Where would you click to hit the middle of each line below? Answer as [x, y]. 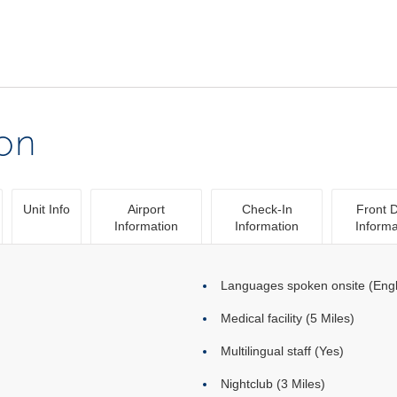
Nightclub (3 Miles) [273, 384]
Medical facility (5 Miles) [288, 318]
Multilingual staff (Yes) [282, 351]
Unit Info [47, 209]
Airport [146, 209]
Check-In [267, 209]
